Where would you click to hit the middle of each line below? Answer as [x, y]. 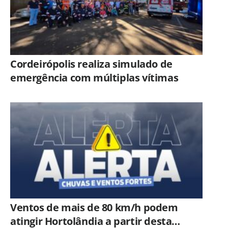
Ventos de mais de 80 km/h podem [94, 208]
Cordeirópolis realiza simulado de [91, 64]
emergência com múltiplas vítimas [94, 78]
